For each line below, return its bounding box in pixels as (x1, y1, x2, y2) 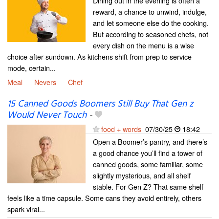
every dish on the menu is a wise (93, 40, 194, 51)
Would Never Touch (7, 108, 87, 123)
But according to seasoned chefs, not (93, 29, 208, 40)
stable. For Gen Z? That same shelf (93, 181, 203, 192)
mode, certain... (7, 63, 56, 73)
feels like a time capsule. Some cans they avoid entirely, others (7, 192, 201, 203)
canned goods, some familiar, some (93, 158, 203, 169)
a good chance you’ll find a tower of (93, 147, 202, 158)
